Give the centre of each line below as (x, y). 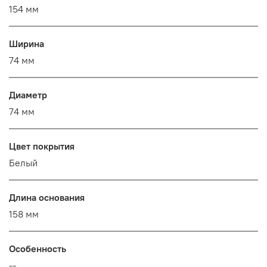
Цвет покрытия (42, 146)
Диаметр (28, 95)
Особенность (38, 249)
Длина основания (47, 198)
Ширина (27, 44)
